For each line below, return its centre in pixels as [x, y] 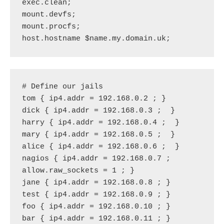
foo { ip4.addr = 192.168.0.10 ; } [96, 206]
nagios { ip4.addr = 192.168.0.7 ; [96, 158]
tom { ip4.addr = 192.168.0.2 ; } [94, 98]
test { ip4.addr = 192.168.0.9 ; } [96, 194]
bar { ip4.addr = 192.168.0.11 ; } [96, 218]
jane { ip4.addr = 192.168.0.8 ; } [96, 182]
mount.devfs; [49, 14]
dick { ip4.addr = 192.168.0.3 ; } [98, 110]
